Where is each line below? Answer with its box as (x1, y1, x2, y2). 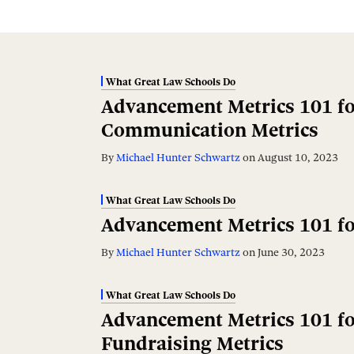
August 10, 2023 (258, 151, 338, 165)
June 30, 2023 (258, 246, 325, 260)
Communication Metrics (101, 119, 318, 142)
